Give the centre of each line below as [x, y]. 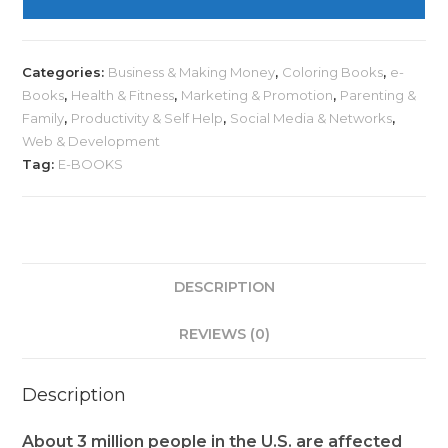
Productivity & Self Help [147, 118]
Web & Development [91, 141]
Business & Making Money [192, 72]
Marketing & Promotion [257, 95]
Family [43, 118]
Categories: [65, 72]
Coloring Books [333, 72]
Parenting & [378, 95]
